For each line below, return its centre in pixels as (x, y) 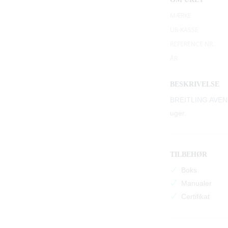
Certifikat (194, 197)
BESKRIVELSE (195, 84)
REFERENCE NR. (192, 44)
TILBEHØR (189, 155)
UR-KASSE (184, 30)
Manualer (195, 183)
